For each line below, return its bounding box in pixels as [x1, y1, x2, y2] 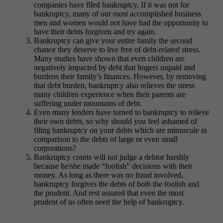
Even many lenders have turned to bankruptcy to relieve [34, 108, 209, 116]
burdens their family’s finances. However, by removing [34, 72, 206, 81]
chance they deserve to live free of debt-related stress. [34, 45, 201, 54]
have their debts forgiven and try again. [34, 27, 156, 36]
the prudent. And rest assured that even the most [34, 188, 184, 197]
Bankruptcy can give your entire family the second [34, 36, 192, 45]
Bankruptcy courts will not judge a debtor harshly [34, 152, 189, 161]
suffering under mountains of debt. [34, 99, 142, 108]
